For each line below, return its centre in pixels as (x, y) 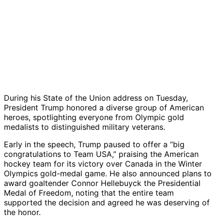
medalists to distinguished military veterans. (85, 127)
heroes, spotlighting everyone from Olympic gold (94, 117)
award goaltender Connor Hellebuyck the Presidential (102, 183)
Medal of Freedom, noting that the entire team (89, 193)
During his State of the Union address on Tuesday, (96, 98)
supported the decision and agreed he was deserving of (107, 203)
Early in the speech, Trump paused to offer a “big (94, 145)
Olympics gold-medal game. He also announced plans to (108, 174)
